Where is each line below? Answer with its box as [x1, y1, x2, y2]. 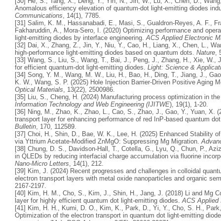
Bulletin [15, 122, 36, 130]
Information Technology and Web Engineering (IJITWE [15, 100, 170, 108]
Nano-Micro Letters [15, 159, 69, 167]
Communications [15, 11, 63, 19]
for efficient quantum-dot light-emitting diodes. [15, 63, 147, 71]
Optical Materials [15, 85, 63, 93]
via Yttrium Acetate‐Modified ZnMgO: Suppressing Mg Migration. [15, 137, 201, 145]
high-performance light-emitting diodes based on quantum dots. [15, 48, 196, 56]
